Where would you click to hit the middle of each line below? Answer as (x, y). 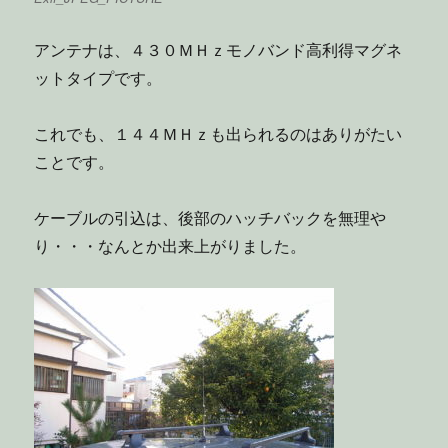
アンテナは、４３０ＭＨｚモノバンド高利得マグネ (218, 49)
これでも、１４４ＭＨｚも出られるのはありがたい (218, 133)
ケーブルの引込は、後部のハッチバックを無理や (210, 217)
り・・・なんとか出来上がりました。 (170, 245)
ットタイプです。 (98, 77)
